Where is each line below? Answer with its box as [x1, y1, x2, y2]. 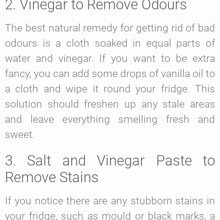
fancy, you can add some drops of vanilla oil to [5, 68, 215, 80]
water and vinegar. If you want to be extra [5, 53, 215, 65]
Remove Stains [5, 169, 99, 186]
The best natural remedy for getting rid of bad [5, 22, 215, 34]
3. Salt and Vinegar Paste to [5, 152, 215, 169]
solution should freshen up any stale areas [5, 98, 215, 110]
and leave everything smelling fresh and [5, 113, 215, 126]
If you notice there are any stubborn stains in [5, 195, 215, 207]
